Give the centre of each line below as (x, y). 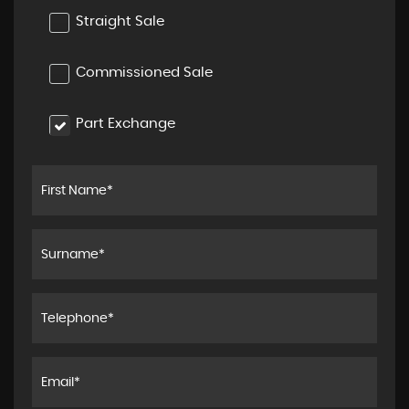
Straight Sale (120, 22)
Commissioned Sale (144, 73)
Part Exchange (126, 124)
